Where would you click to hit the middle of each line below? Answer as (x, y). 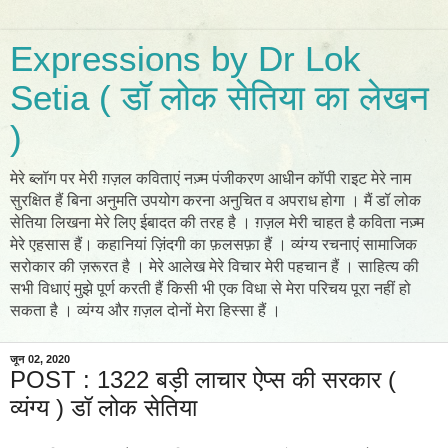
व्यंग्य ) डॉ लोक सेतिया (103, 407)
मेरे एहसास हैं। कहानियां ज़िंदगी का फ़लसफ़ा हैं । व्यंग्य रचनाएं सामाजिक (213, 244)
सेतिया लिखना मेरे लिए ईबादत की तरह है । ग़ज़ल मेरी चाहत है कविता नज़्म (217, 222)
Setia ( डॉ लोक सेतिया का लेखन (219, 98)
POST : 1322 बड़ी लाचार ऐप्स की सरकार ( (203, 379)
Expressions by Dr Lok (185, 59)
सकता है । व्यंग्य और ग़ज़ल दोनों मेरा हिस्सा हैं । (145, 310)
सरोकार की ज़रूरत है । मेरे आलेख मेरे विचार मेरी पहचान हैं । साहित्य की (214, 266)
